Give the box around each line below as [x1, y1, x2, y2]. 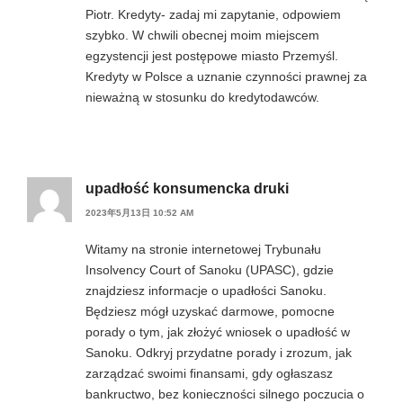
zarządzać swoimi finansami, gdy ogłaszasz [85, 366, 333, 381]
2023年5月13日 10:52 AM [85, 208, 193, 219]
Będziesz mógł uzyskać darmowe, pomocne [85, 304, 335, 319]
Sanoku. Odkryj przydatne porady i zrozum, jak [85, 345, 352, 361]
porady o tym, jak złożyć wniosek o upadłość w [85, 325, 350, 340]
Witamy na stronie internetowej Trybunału [85, 242, 321, 257]
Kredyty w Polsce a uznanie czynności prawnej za [85, 69, 367, 85]
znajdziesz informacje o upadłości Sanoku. [85, 283, 327, 299]
